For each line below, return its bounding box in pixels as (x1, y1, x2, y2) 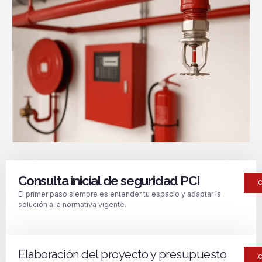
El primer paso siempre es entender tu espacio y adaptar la (18, 189, 221, 198)
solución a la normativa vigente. (18, 199, 126, 209)
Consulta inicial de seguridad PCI (18, 173, 200, 188)
